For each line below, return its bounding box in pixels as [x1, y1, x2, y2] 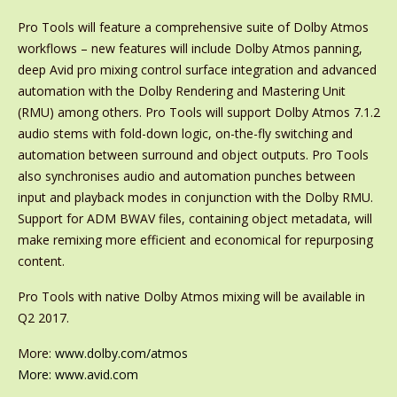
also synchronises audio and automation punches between [17, 167, 355, 184]
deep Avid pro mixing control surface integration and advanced [17, 61, 377, 78]
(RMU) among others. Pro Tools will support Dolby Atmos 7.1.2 [17, 104, 380, 121]
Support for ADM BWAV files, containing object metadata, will [17, 210, 372, 227]
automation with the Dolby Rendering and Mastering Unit [17, 82, 346, 99]
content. [17, 253, 65, 269]
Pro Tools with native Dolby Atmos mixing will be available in [17, 288, 365, 305]
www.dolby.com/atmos [54, 345, 188, 362]
